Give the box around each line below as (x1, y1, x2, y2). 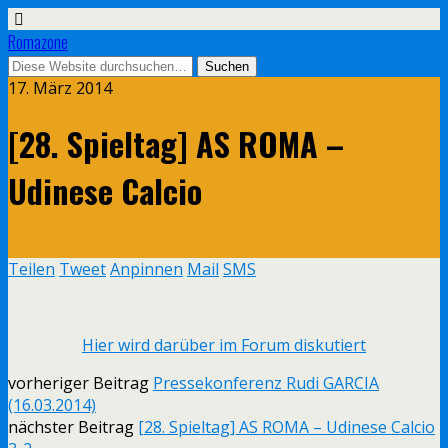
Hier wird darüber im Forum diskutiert (82, 333, 366, 356)
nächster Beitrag (8, 415, 138, 438)
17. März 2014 (8, 77, 112, 99)
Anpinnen (110, 257, 183, 280)
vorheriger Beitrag (8, 371, 153, 394)
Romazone (8, 30, 68, 54)
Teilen (8, 257, 55, 280)
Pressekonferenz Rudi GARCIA (153, 371, 379, 394)
